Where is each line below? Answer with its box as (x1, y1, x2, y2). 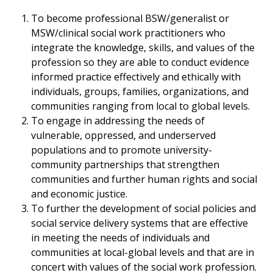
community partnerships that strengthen (31, 158, 220, 172)
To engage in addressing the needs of (31, 114, 205, 128)
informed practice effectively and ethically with (31, 70, 241, 84)
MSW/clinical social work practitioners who (31, 26, 226, 40)
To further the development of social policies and (31, 202, 257, 216)
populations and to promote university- (31, 143, 213, 157)
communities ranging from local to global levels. (31, 99, 250, 113)
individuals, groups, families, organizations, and (31, 85, 249, 99)
